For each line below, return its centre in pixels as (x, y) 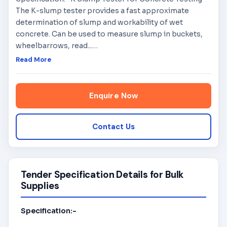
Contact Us (113, 127)
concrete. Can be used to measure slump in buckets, (109, 34)
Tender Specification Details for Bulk (102, 175)
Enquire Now (113, 96)
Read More (33, 60)
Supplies (40, 186)
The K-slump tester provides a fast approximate (102, 11)
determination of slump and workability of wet (99, 22)
